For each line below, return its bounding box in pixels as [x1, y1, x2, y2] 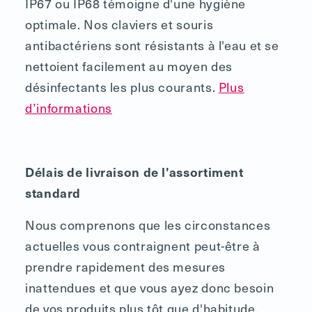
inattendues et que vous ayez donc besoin [25, 277, 274, 297]
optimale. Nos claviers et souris [25, 14, 214, 33]
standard [25, 183, 81, 201]
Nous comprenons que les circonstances [25, 214, 271, 234]
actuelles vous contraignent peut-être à [25, 235, 260, 255]
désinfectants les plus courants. [25, 77, 219, 96]
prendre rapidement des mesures [25, 256, 226, 276]
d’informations [25, 97, 112, 117]
